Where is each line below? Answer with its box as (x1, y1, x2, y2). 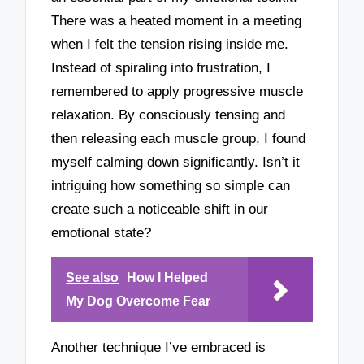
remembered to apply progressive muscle (51, 83, 304, 99)
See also (66, 271, 119, 285)
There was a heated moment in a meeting (51, 12, 302, 28)
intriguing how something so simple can (51, 177, 291, 193)
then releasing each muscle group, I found (51, 130, 306, 146)
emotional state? (51, 224, 152, 240)
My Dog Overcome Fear (66, 294, 211, 309)
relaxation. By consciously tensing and (51, 106, 286, 123)
